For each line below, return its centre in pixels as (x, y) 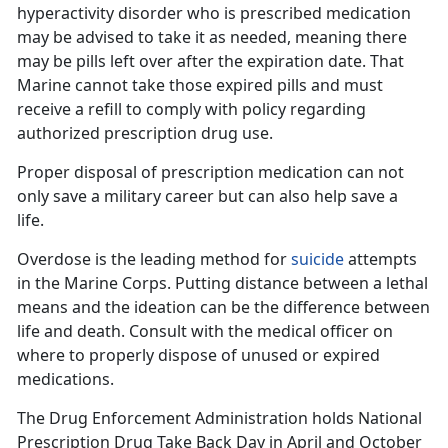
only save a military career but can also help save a (207, 196)
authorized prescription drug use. (149, 133)
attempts (380, 259)
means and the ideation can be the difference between (223, 307)
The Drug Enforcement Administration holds (187, 418)
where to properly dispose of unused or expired (198, 355)
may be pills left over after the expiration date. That (210, 61)
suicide (317, 259)
